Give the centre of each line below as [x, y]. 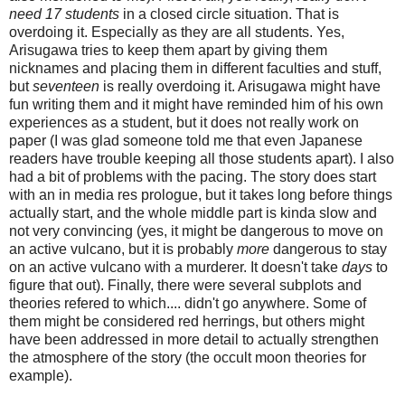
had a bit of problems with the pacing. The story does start [193, 177]
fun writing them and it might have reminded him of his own [196, 105]
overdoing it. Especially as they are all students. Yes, [177, 33]
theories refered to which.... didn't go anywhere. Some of [188, 304]
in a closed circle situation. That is [229, 14]
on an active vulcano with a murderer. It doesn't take [175, 268]
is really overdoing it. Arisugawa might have [240, 87]
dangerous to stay [328, 250]
